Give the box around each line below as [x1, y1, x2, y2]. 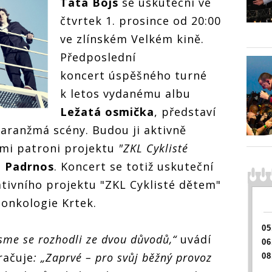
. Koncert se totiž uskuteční [54, 158, 214, 174]
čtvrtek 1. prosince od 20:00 [60, 13, 221, 28]
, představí [154, 104, 216, 119]
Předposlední [60, 49, 136, 64]
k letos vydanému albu [60, 86, 191, 101]
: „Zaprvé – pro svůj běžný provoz [33, 250, 212, 265]
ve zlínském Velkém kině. [60, 31, 204, 46]
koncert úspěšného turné [60, 67, 207, 83]
